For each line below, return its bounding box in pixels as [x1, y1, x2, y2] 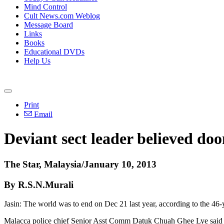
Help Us [24, 56, 50, 65]
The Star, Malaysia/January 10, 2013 [4, 158, 156, 169]
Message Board [24, 20, 73, 29]
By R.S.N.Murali [4, 179, 73, 190]
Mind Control [24, 2, 67, 11]
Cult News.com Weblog [24, 11, 100, 20]
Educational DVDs [24, 47, 84, 56]
